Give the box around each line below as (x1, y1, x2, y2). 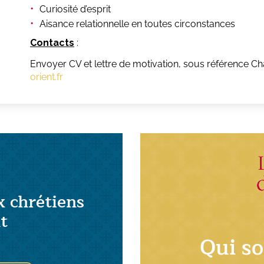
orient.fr (30, 71, 63, 83)
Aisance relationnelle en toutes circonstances (39, 18, 235, 30)
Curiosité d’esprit (39, 4, 111, 15)
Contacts (30, 37, 74, 49)
